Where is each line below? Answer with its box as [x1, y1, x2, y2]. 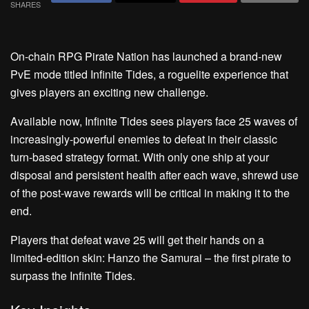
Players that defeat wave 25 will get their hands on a [10, 232, 264, 248]
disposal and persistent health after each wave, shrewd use [10, 167, 299, 183]
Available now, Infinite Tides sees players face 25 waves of [10, 113, 297, 129]
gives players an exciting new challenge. [10, 84, 208, 100]
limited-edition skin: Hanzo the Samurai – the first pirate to [10, 250, 291, 266]
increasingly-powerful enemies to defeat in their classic [10, 131, 277, 147]
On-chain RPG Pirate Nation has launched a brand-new [10, 48, 282, 64]
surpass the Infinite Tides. [10, 268, 135, 283]
